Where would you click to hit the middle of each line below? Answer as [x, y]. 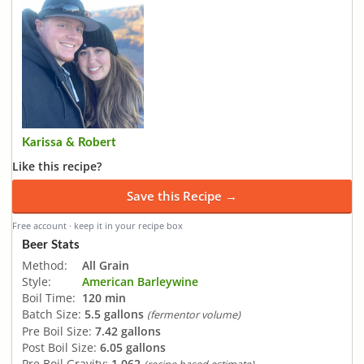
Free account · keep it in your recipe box [97, 225]
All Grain [106, 265]
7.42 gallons [128, 331]
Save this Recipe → [182, 196]
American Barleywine [140, 281]
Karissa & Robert [69, 143]
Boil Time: [49, 297]
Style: [37, 281]
